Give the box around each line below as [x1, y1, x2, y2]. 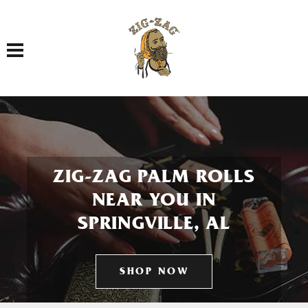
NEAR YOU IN [91, 192, 217, 212]
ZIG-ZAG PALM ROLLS [53, 169, 255, 188]
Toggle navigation [14, 36, 60, 49]
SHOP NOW [120, 267, 188, 278]
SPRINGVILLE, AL [77, 216, 230, 235]
